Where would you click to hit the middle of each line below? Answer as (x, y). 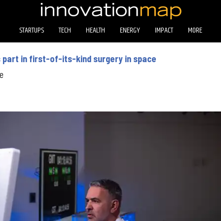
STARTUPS (31, 30)
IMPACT (164, 30)
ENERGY (130, 30)
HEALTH (95, 30)
